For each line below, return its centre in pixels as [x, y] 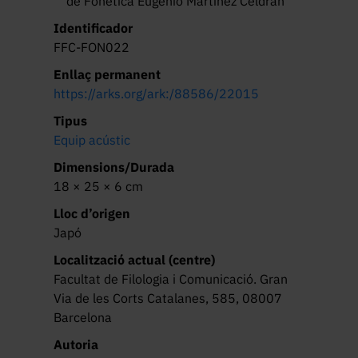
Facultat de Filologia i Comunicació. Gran [171, 278]
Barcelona [83, 317]
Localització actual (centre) [135, 259]
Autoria [76, 344]
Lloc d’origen [92, 213]
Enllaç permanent [107, 74]
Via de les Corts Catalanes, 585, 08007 [168, 298]
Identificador [93, 28]
